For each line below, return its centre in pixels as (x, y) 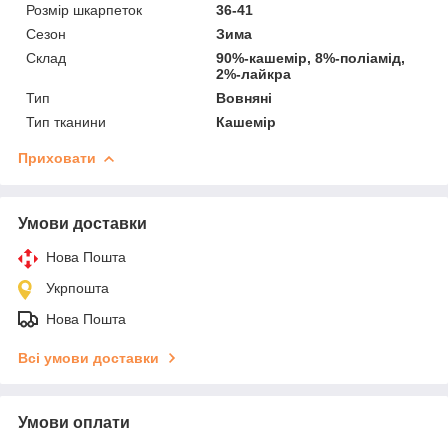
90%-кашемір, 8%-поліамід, (311, 57)
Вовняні (244, 97)
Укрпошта (77, 287)
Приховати (57, 157)
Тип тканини (66, 121)
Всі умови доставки (88, 357)
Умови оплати (74, 422)
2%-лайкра (254, 73)
